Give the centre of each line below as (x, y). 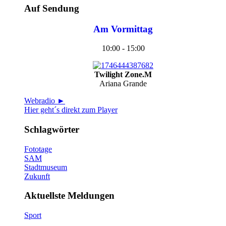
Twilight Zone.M (123, 75)
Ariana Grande (123, 84)
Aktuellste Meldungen (69, 196)
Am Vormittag (123, 29)
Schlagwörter (52, 129)
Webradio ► (45, 101)
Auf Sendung (52, 8)
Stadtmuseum (46, 167)
